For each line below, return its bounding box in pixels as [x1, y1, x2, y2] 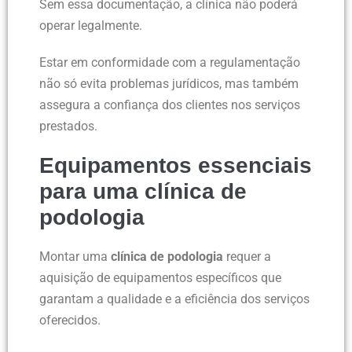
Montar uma [39, 249, 111, 265]
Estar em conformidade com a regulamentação [39, 55, 300, 71]
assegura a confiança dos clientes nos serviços [39, 97, 300, 113]
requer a [223, 249, 271, 265]
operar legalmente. [39, 18, 142, 34]
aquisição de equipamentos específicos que [39, 270, 281, 286]
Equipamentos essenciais [39, 153, 312, 178]
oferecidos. [39, 313, 101, 328]
